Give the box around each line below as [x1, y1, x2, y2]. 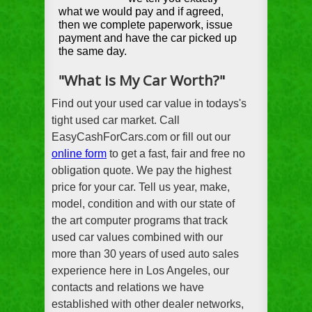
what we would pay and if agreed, [58, 6, 224, 18]
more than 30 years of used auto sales [52, 248, 239, 260]
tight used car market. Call [52, 114, 180, 127]
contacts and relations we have [52, 281, 204, 294]
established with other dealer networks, [52, 298, 244, 311]
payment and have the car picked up [58, 32, 237, 45]
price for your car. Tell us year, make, [52, 181, 230, 194]
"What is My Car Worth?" [58, 70, 225, 91]
